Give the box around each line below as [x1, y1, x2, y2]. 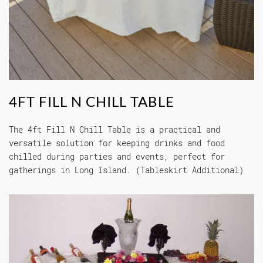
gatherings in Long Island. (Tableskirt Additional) [9, 164, 244, 176]
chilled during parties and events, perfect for [9, 150, 225, 162]
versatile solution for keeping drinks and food [9, 137, 225, 149]
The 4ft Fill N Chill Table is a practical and [9, 123, 220, 135]
